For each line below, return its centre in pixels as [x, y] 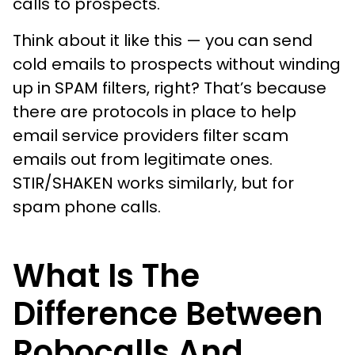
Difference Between [168, 313]
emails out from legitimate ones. [143, 159]
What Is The [106, 275]
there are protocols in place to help [155, 111]
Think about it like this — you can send [163, 40]
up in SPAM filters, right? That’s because [170, 88]
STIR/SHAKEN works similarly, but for [153, 183]
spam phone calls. [89, 206]
